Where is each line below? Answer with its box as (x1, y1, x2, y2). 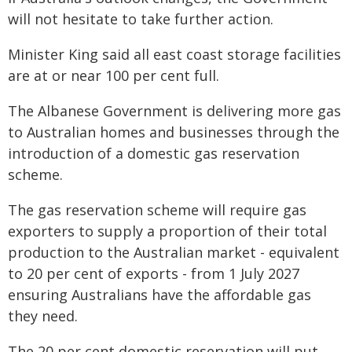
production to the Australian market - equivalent (8, 243, 339, 262)
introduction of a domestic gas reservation (8, 144, 299, 163)
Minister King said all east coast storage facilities (8, 45, 341, 64)
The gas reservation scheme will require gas (8, 200, 306, 219)
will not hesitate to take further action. (8, 9, 273, 28)
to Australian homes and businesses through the (8, 123, 339, 141)
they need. (8, 306, 78, 325)
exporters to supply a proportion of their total (8, 222, 327, 240)
